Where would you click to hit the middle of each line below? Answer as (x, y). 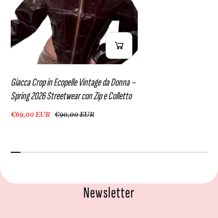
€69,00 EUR (31, 115)
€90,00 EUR (74, 115)
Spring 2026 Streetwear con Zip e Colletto (71, 96)
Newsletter (109, 193)
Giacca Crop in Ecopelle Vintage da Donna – (73, 82)
